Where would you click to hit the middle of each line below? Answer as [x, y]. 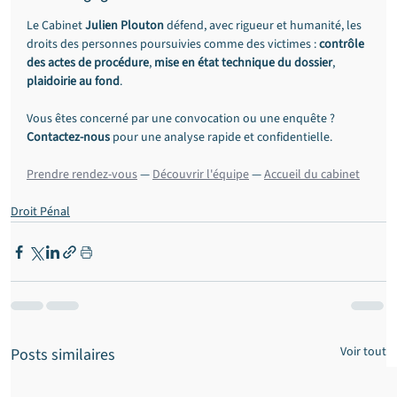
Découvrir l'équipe [201, 175]
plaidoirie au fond [73, 82]
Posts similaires [63, 355]
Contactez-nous [68, 137]
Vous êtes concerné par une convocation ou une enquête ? [182, 119]
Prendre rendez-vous [82, 175]
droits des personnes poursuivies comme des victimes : [173, 44]
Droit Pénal [40, 212]
